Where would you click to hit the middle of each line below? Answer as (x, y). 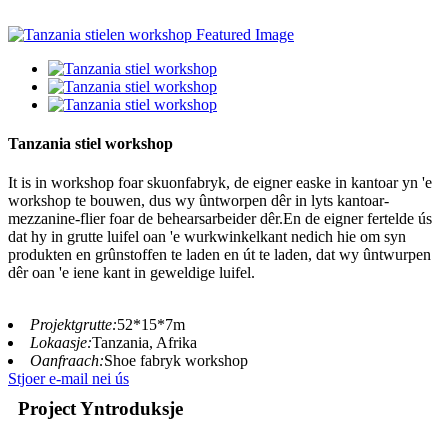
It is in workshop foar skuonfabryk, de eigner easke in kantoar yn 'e (220, 183)
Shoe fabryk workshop (176, 361)
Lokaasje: (61, 343)
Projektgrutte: (73, 325)
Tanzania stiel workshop (90, 144)
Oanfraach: (67, 361)
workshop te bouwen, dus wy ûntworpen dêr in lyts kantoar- (198, 201)
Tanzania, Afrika (144, 343)
